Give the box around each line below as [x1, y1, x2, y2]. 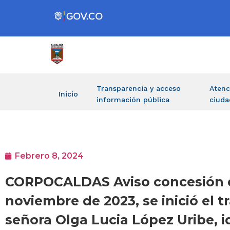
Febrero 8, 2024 [15, 151, 84, 161]
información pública [97, 95, 169, 104]
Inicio [59, 90, 78, 98]
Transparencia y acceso [97, 84, 181, 92]
